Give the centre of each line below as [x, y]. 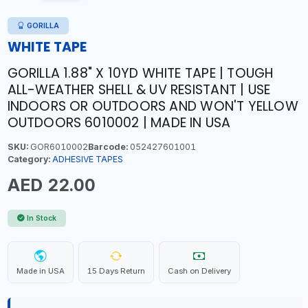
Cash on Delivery [199, 271]
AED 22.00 [51, 185]
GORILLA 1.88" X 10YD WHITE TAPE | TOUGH [141, 73]
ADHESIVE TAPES [87, 159]
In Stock [42, 218]
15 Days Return [116, 271]
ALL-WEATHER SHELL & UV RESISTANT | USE [139, 89]
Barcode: [108, 146]
